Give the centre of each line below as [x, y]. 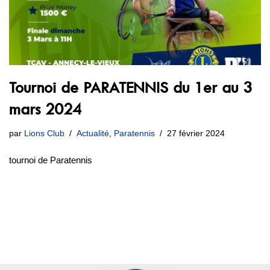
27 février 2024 [196, 133]
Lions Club [44, 133]
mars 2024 [45, 109]
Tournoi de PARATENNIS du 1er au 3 [130, 87]
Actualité [93, 133]
